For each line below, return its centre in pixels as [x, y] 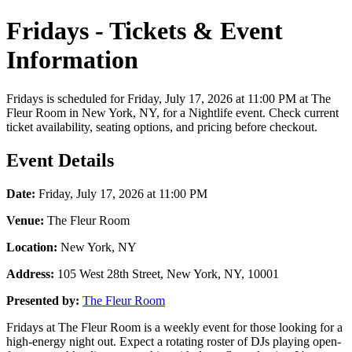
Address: [30, 273]
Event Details [60, 160]
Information [72, 60]
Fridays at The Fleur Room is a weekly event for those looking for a [174, 327]
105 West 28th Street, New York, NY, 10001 [167, 273]
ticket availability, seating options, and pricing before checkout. [162, 126]
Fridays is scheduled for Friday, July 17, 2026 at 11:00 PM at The [169, 98]
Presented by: [43, 300]
